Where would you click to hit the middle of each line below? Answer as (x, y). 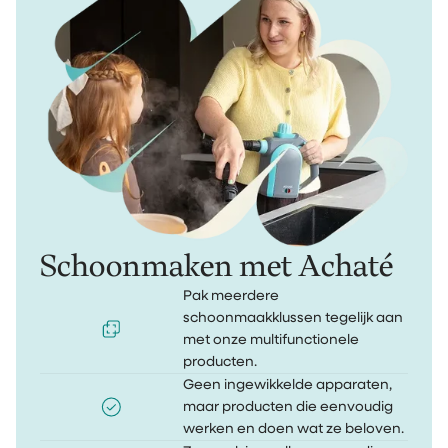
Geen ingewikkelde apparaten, (288, 385)
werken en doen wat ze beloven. (294, 429)
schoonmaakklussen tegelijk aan (293, 318)
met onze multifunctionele (271, 340)
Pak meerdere (231, 296)
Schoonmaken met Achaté (216, 266)
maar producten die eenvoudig (288, 407)
